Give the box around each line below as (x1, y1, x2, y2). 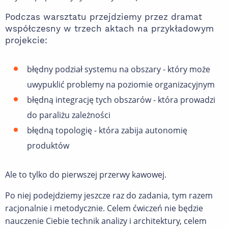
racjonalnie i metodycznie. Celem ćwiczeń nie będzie (5, 203, 203, 214)
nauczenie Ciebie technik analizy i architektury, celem (5, 215, 207, 227)
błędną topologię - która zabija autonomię (27, 125, 187, 136)
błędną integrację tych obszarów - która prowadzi (27, 94, 215, 106)
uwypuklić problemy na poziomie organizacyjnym (27, 79, 215, 91)
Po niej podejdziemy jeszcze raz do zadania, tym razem (5, 190, 213, 202)
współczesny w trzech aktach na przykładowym (5, 23, 214, 34)
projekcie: (5, 35, 47, 46)
